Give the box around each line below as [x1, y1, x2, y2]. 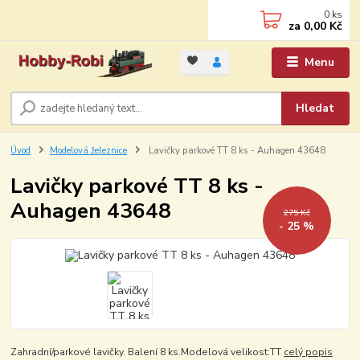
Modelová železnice [50, 144, 127, 157]
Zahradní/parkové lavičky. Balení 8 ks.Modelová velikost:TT [10, 345, 284, 358]
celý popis [284, 345, 333, 358]
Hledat [296, 100, 335, 116]
